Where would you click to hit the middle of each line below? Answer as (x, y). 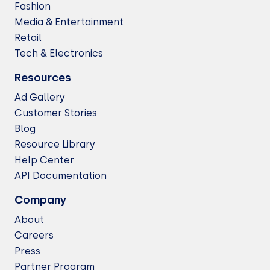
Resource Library (55, 144)
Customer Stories (56, 113)
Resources (43, 78)
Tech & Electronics (59, 53)
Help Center (44, 160)
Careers (34, 235)
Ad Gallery (40, 97)
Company (41, 200)
